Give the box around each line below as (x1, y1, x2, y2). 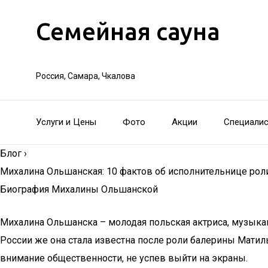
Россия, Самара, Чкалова (36, 71, 135, 81)
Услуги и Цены (36, 117, 96, 127)
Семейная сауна (36, 18, 220, 45)
